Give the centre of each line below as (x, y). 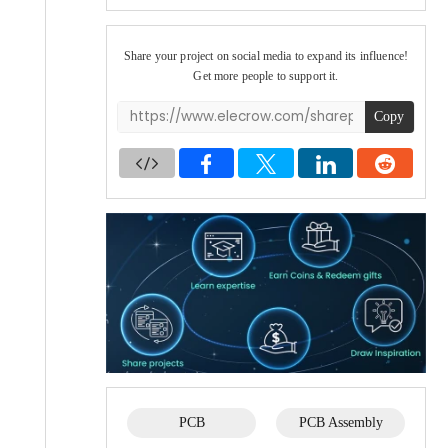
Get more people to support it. (266, 76)
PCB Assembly (340, 422)
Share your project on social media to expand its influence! (266, 56)
